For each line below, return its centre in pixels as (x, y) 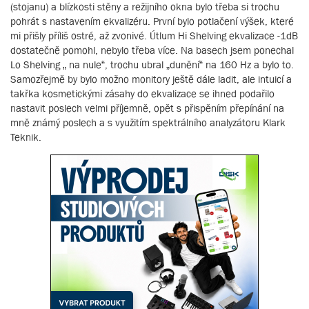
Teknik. (26, 137)
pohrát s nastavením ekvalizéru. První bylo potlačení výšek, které (152, 21)
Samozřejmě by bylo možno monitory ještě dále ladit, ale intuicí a (151, 79)
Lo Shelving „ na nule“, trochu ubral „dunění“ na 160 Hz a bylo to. (152, 64)
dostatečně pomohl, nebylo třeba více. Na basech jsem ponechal (152, 50)
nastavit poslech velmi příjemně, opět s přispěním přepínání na (147, 108)
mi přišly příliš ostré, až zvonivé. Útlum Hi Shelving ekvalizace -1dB (154, 35)
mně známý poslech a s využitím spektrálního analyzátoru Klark (148, 122)
